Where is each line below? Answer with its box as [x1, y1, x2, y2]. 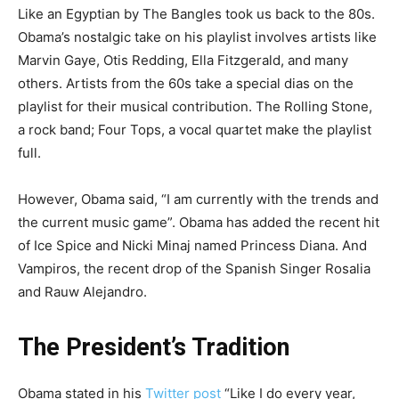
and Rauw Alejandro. [18, 282, 147, 300]
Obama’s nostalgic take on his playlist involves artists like [18, 28, 377, 45]
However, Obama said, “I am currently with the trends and [18, 190, 379, 208]
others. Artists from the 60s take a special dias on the [18, 74, 354, 92]
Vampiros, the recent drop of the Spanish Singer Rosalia [18, 259, 370, 277]
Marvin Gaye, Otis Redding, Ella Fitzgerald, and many [18, 51, 348, 69]
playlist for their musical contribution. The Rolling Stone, [18, 97, 372, 115]
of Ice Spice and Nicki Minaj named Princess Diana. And [18, 236, 367, 254]
